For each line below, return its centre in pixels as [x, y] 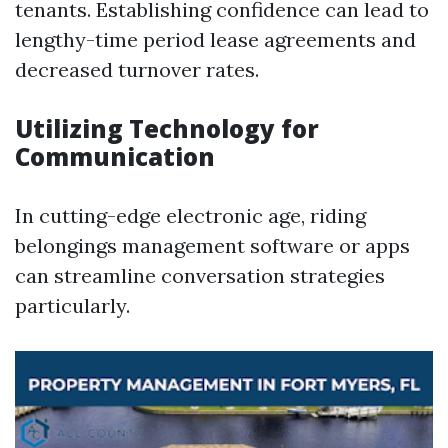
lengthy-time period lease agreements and [215, 39]
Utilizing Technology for [167, 128]
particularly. [72, 305]
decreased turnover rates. [137, 69]
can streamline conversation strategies [200, 275]
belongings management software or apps [212, 245]
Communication [115, 156]
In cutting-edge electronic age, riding [190, 215]
